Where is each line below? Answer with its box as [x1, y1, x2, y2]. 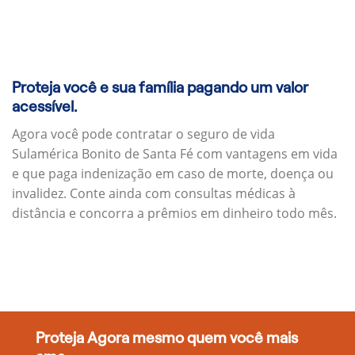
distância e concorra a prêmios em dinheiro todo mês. [12, 204, 337, 222]
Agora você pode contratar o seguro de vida [12, 124, 275, 143]
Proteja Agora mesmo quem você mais [35, 330, 298, 347]
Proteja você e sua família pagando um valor [12, 79, 308, 97]
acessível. [12, 98, 77, 116]
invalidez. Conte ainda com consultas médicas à [12, 184, 296, 202]
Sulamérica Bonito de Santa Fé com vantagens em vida [12, 144, 338, 162]
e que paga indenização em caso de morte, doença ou [12, 164, 334, 182]
